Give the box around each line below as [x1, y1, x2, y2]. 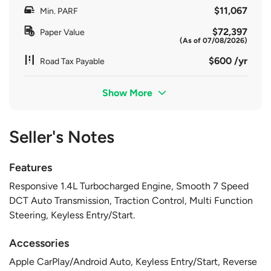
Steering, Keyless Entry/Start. [9, 209, 135, 221]
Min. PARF [40, 5, 78, 16]
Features [9, 160, 52, 174]
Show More [102, 87, 155, 99]
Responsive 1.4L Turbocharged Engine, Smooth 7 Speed [9, 180, 249, 192]
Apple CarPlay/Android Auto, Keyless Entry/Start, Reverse [9, 255, 257, 267]
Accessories [9, 236, 69, 250]
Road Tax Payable [40, 56, 105, 67]
